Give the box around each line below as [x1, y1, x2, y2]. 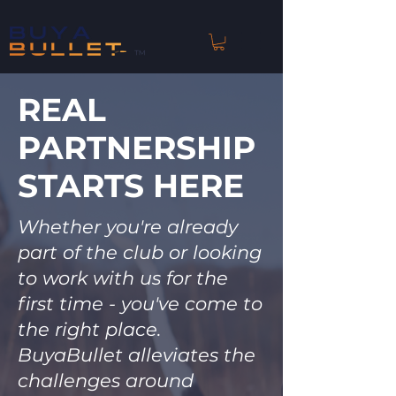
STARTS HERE [18, 166, 244, 206]
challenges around [18, 369, 194, 392]
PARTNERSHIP [18, 128, 255, 168]
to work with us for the [18, 267, 228, 290]
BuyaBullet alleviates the [18, 344, 255, 367]
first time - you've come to [18, 293, 263, 316]
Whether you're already [18, 216, 238, 239]
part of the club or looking [18, 241, 262, 264]
